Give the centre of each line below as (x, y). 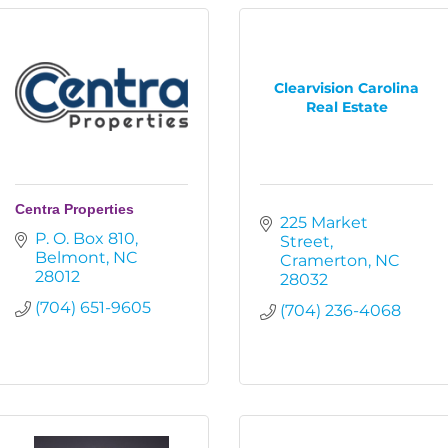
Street (305, 241)
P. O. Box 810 (85, 238)
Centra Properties (74, 209)
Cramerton (324, 260)
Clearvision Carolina (346, 87)
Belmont (70, 257)
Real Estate (346, 106)
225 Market (324, 222)
